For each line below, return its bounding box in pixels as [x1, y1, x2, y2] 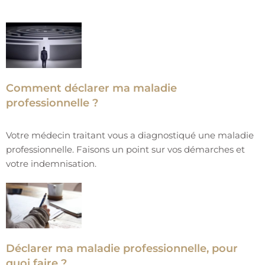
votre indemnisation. [6, 158, 96, 170]
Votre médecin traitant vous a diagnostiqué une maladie [6, 130, 254, 141]
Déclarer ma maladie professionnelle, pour [6, 242, 238, 256]
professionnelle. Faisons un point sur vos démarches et [6, 144, 245, 156]
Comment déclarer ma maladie [6, 82, 177, 95]
